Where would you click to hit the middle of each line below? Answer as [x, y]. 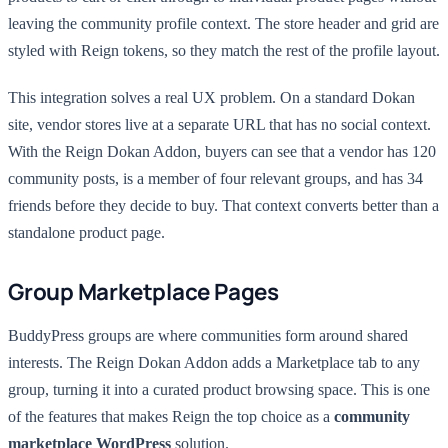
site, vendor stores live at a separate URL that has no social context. [219, 124]
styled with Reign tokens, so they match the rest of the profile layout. [224, 50]
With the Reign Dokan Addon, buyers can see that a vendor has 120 [222, 151]
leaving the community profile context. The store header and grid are [223, 23]
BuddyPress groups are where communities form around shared [208, 335]
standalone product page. [86, 232]
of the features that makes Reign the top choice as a [171, 416]
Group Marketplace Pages [143, 291]
